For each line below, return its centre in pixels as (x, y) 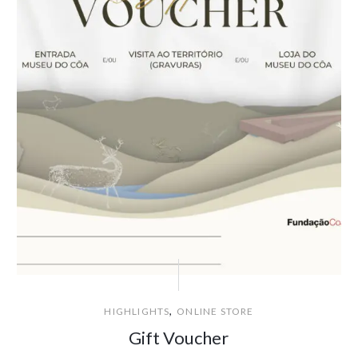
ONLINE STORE (215, 312)
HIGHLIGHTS (137, 312)
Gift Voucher (179, 338)
